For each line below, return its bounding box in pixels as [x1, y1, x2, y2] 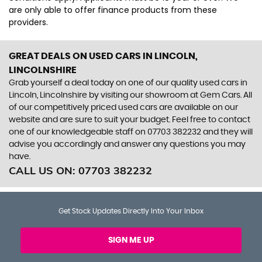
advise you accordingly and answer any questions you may [9, 140, 246, 149]
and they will [201, 127, 253, 136]
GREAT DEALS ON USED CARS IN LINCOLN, [9, 51, 198, 61]
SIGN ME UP [108, 236, 154, 244]
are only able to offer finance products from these [9, 4, 217, 16]
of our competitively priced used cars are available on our [9, 103, 238, 112]
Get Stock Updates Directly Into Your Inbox [58, 207, 204, 215]
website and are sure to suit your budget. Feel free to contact [9, 115, 250, 124]
